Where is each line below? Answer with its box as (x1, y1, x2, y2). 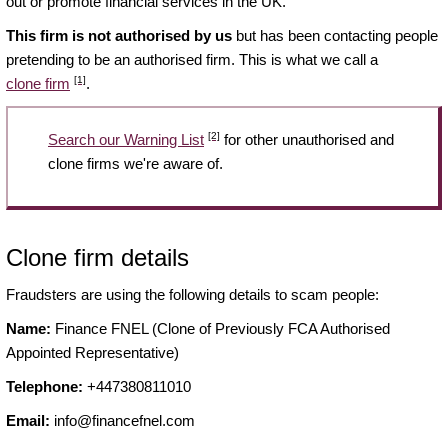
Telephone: (6, 378, 83, 396)
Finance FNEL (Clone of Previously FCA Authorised (51, 320, 390, 338)
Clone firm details (6, 244, 189, 272)
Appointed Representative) (6, 344, 179, 362)
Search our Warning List (48, 130, 204, 148)
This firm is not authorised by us (6, 26, 232, 44)
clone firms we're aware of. (48, 154, 223, 172)
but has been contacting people (232, 26, 438, 44)
